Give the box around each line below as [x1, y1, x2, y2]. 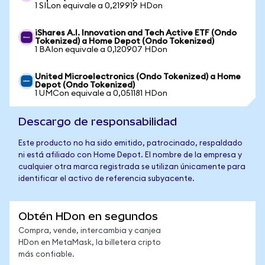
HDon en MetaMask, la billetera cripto [18, 239, 161, 247]
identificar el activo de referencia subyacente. [18, 175, 195, 183]
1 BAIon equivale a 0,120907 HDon [35, 46, 167, 54]
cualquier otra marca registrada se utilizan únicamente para [18, 163, 245, 171]
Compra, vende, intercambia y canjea [18, 227, 161, 235]
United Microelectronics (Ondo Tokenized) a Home [35, 73, 241, 81]
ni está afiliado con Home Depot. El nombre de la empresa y [18, 151, 242, 159]
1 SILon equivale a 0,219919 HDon [35, 2, 163, 10]
